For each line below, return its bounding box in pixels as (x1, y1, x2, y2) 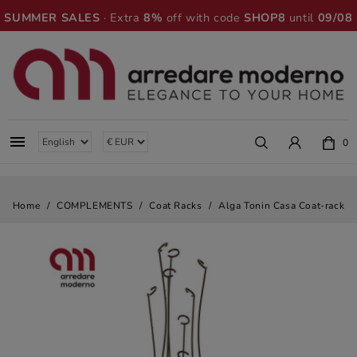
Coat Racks (149, 199, 202, 212)
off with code (163, 10, 245, 25)
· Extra (100, 10, 144, 25)
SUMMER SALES (4, 10, 100, 25)
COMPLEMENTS (56, 199, 133, 212)
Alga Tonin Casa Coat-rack (218, 199, 345, 212)
